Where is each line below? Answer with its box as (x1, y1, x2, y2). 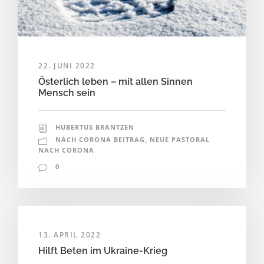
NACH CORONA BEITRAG (55, 135, 145, 144)
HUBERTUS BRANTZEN (55, 123, 134, 132)
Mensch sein (38, 87, 95, 99)
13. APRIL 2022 (38, 230, 101, 240)
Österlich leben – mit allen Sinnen (38, 76, 193, 88)
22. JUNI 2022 (38, 61, 95, 71)
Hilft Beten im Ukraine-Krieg (38, 245, 167, 257)
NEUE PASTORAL (150, 135, 210, 144)
